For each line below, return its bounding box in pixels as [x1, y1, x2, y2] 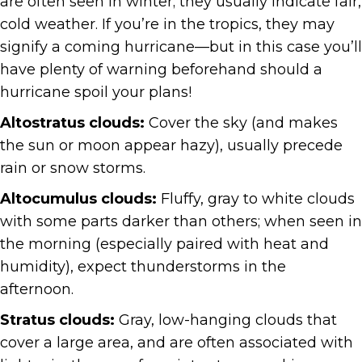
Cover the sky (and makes [145, 114, 338, 133]
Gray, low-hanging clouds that [115, 311, 337, 330]
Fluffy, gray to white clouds [157, 190, 355, 208]
